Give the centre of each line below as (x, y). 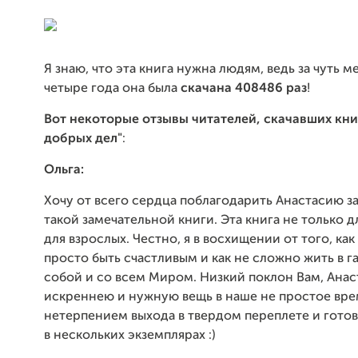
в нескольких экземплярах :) (130, 336)
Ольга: (64, 170)
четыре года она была (112, 89)
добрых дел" (83, 139)
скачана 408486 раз (244, 89)
